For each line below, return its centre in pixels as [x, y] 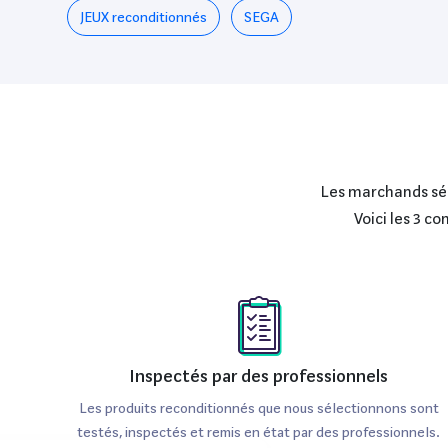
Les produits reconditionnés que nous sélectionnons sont [258, 408]
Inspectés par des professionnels [259, 375]
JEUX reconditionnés [143, 17]
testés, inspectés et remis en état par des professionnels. [259, 432]
